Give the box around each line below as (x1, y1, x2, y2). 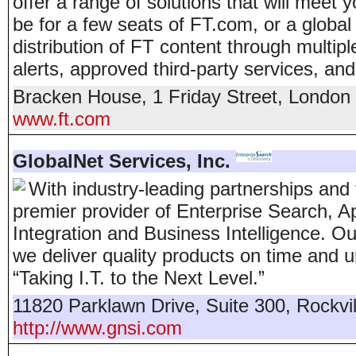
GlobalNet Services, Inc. (13, 150, 230, 172)
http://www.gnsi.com (13, 317, 182, 339)
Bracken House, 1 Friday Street (13, 86, 277, 107)
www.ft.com (13, 108, 110, 130)
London (288, 86, 350, 107)
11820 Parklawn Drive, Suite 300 (13, 295, 285, 316)
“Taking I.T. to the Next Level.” (13, 267, 265, 288)
